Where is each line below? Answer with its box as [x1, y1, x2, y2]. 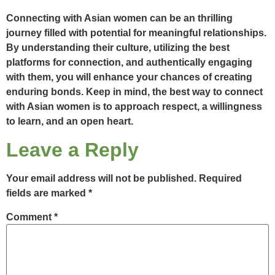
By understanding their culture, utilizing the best [6, 42, 230, 53]
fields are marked [6, 187, 88, 198]
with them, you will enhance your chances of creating [6, 72, 252, 83]
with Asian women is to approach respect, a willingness [6, 101, 262, 112]
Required [199, 172, 242, 184]
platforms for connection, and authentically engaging [6, 57, 252, 68]
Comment [6, 211, 54, 222]
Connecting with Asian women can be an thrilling [6, 13, 233, 24]
